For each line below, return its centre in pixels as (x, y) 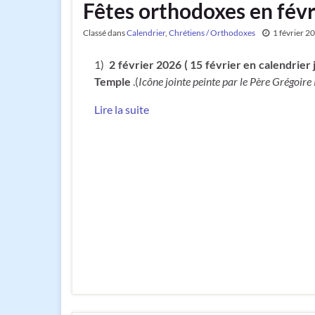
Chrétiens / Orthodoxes (212, 32)
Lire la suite (122, 109)
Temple (112, 81)
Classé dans (105, 32)
